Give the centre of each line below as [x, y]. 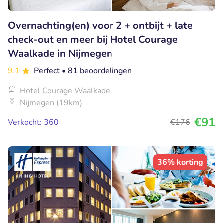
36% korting [180, 163]
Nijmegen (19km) [51, 103]
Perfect [48, 71]
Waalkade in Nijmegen [60, 54]
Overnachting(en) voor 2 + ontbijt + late [100, 26]
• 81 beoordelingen [97, 71]
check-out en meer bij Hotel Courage [93, 40]
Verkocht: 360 [33, 123]
